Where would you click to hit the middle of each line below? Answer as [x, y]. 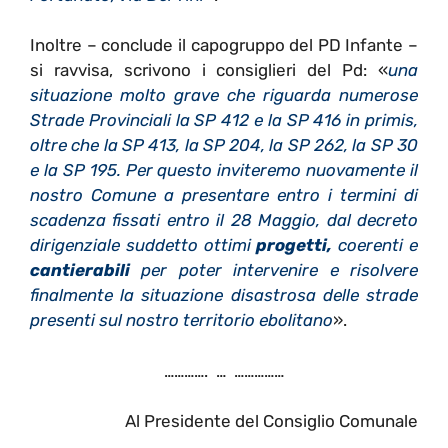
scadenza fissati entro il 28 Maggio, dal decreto [224, 220]
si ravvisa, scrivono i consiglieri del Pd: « [209, 70]
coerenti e [375, 245]
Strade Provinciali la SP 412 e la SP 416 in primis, [224, 120]
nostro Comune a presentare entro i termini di [224, 195]
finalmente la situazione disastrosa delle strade [224, 295]
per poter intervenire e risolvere [274, 270]
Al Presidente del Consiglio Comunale [271, 421]
